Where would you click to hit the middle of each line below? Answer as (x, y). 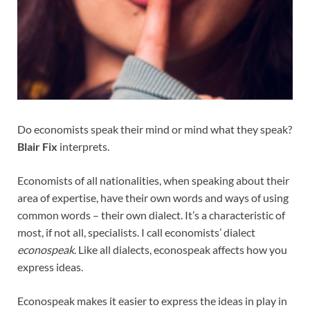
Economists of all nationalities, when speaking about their (153, 181)
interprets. (83, 147)
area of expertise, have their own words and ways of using (153, 198)
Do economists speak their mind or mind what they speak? (155, 129)
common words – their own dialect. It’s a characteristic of (151, 215)
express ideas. (50, 267)
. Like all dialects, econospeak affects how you (181, 250)
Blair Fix (37, 147)
